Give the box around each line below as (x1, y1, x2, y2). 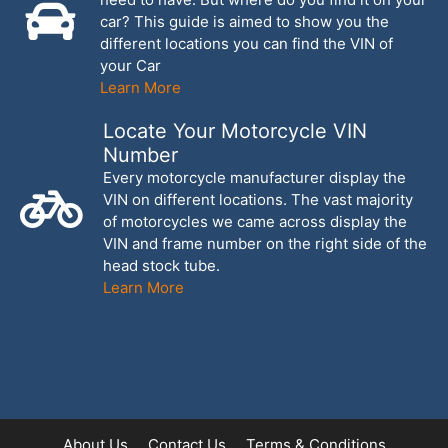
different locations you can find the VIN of (100, 33, 393, 53)
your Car (100, 55, 161, 75)
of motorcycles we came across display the (103, 211, 407, 231)
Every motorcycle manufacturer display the (103, 167, 406, 187)
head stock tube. (103, 255, 220, 275)
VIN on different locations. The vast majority (103, 189, 413, 209)
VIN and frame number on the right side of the (103, 233, 427, 253)
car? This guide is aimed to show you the (100, 11, 389, 31)
